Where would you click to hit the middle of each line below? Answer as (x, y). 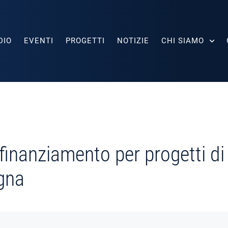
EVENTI (39, 41)
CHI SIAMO (183, 41)
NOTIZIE (133, 41)
